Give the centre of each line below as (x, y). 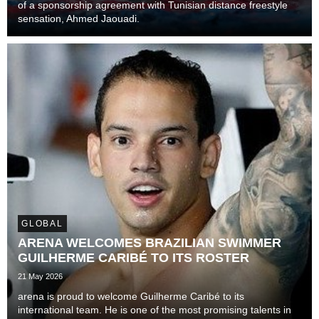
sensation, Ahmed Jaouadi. (79, 19)
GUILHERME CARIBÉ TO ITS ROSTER (134, 258)
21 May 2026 (40, 276)
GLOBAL (42, 224)
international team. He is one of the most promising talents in (155, 310)
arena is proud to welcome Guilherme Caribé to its (131, 296)
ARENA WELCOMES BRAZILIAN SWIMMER (150, 243)
